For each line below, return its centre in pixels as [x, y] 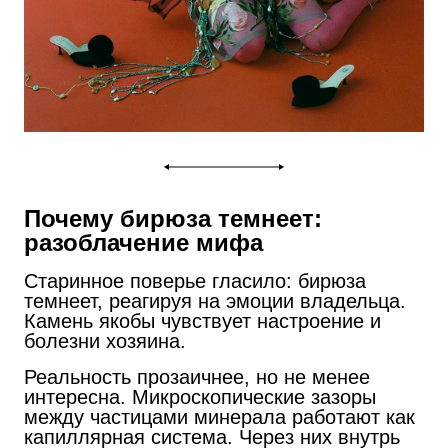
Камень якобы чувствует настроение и [202, 320]
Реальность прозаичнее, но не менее [197, 376]
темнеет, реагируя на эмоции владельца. [215, 300]
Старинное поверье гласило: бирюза [195, 280]
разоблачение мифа [143, 242]
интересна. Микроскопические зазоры [200, 396]
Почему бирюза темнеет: [173, 218]
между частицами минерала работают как [219, 416]
